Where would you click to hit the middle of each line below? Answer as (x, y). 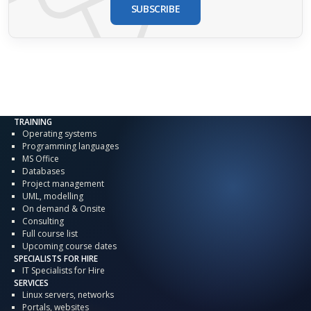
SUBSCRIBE (155, 8)
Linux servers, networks (68, 294)
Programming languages (70, 146)
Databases (43, 171)
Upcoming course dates (69, 246)
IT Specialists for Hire (64, 270)
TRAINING (33, 121)
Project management (63, 183)
